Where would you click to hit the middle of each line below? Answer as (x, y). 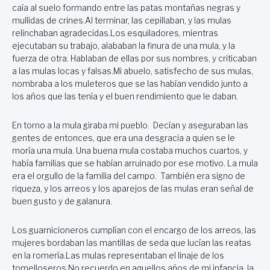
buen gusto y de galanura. (62, 201)
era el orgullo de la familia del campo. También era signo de (129, 176)
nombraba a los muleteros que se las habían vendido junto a (130, 83)
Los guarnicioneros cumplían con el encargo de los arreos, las (134, 231)
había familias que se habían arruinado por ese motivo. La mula (135, 163)
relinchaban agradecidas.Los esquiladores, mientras (115, 33)
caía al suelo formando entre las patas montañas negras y (126, 8)
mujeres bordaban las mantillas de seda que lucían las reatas (132, 243)
